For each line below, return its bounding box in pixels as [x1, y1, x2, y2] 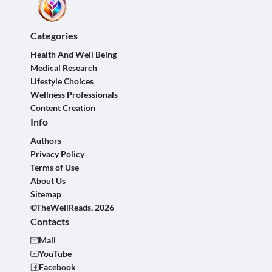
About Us [30, 175, 66, 186]
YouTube [39, 248, 72, 259]
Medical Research [30, 63, 97, 73]
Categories [30, 30, 78, 41]
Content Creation [30, 103, 95, 113]
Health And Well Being [30, 49, 117, 59]
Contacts [30, 216, 69, 227]
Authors [30, 135, 61, 146]
